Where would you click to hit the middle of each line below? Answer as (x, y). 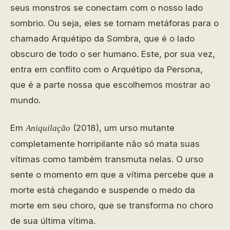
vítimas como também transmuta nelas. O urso (107, 159)
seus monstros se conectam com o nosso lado (107, 8)
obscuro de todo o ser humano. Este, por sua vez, (113, 54)
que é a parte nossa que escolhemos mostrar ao (110, 85)
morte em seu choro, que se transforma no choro (112, 205)
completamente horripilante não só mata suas (105, 144)
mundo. (25, 100)
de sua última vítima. (53, 221)
